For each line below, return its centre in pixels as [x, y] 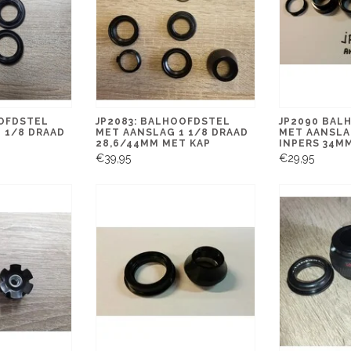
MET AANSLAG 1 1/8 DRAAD [172, 132]
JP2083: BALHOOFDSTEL [163, 121]
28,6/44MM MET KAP [153, 143]
